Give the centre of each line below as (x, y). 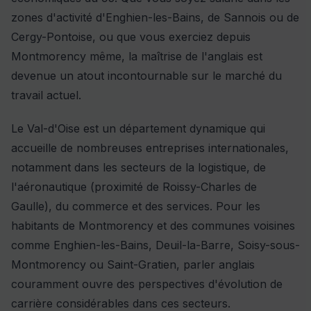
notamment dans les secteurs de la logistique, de (138, 168)
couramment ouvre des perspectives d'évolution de (147, 284)
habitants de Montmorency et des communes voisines (153, 226)
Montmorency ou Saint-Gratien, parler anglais (133, 265)
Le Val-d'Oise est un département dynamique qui (138, 129)
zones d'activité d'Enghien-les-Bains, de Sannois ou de (155, 18)
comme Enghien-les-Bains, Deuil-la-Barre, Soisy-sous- (155, 245)
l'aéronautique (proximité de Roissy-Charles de (134, 187)
